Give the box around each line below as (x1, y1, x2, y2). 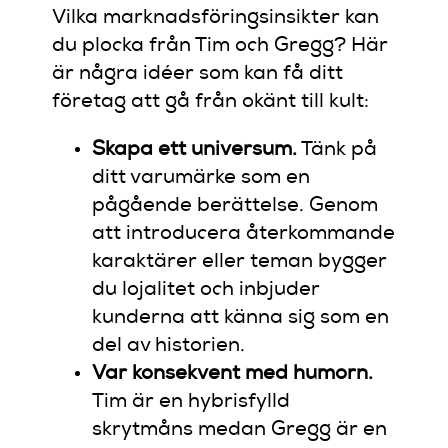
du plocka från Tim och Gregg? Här (52, 36, 389, 57)
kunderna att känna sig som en (92, 308, 390, 329)
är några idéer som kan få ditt (52, 64, 344, 85)
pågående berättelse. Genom (92, 196, 379, 217)
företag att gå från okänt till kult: (52, 92, 370, 113)
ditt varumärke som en (92, 168, 311, 189)
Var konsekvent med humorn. (92, 364, 374, 385)
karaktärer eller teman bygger (92, 252, 388, 273)
